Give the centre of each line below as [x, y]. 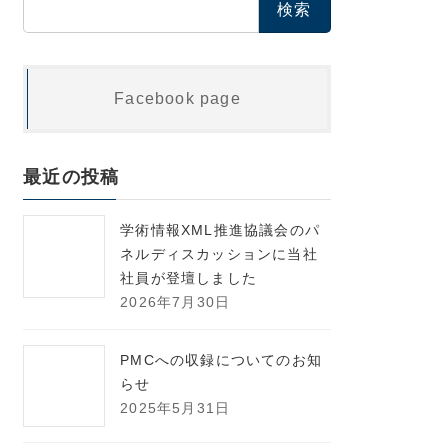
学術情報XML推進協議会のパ [220, 229]
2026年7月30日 [175, 301]
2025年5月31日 [175, 407]
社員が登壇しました [189, 277]
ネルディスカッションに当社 [219, 253]
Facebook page [177, 98]
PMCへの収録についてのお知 [221, 359]
